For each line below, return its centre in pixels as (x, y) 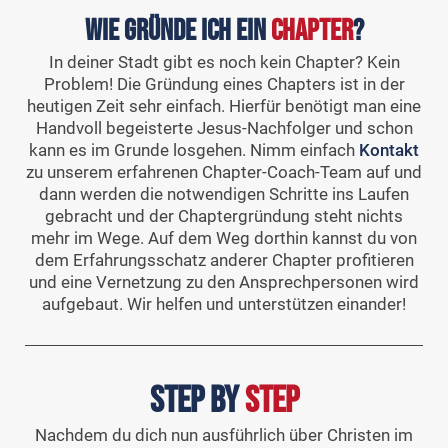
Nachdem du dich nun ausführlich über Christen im (224, 435)
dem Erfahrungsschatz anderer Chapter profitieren (224, 259)
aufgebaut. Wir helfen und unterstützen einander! (224, 303)
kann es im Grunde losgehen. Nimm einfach (194, 149)
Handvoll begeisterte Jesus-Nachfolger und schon (224, 127)
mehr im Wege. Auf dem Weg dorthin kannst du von (224, 237)
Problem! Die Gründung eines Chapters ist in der (224, 83)
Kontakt (389, 149)
